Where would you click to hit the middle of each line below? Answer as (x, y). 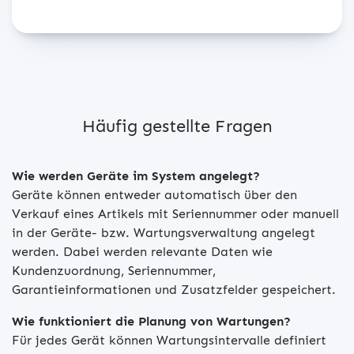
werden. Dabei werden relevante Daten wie (142, 252)
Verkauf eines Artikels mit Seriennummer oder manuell (175, 214)
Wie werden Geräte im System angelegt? (136, 176)
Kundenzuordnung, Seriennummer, (114, 271)
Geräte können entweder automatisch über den (154, 195)
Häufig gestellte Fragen (177, 126)
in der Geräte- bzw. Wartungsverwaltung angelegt (164, 233)
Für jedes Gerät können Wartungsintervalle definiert (169, 340)
